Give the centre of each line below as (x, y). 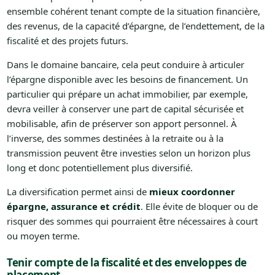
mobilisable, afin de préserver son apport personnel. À (122, 124)
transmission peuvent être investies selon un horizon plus (128, 153)
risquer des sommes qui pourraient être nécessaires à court (132, 221)
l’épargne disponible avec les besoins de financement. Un (127, 79)
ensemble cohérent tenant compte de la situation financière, (133, 11)
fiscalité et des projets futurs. (67, 41)
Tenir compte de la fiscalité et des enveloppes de (126, 263)
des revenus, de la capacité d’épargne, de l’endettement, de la (135, 26)
